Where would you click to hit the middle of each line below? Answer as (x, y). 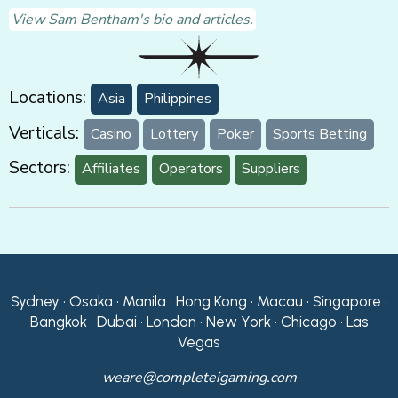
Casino (111, 134)
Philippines (178, 99)
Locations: (48, 98)
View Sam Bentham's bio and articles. (132, 20)
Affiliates (111, 169)
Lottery (174, 134)
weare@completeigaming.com (199, 378)
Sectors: (40, 168)
